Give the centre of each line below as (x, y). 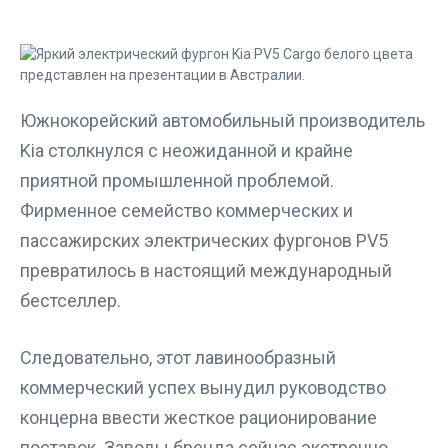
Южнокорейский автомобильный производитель (222, 120)
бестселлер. (70, 300)
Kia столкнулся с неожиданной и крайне (186, 150)
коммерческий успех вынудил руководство (203, 387)
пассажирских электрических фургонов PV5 (204, 240)
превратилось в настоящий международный (206, 270)
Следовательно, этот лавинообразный (178, 357)
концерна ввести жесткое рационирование (198, 417)
